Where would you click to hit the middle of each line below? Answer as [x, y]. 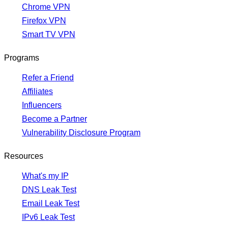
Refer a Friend [48, 78]
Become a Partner [54, 119]
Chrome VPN [46, 7]
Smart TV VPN [49, 35]
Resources [24, 156]
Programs [22, 58]
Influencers [42, 105]
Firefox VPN [44, 21]
